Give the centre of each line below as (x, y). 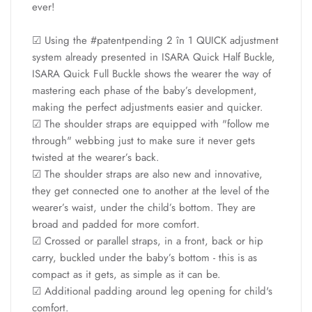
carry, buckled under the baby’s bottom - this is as (145, 257)
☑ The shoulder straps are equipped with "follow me (151, 124)
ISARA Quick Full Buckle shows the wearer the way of (151, 73)
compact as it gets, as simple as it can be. (126, 274)
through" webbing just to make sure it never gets (143, 140)
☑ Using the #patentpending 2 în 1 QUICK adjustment (155, 40)
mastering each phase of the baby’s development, (145, 90)
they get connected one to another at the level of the (151, 190)
